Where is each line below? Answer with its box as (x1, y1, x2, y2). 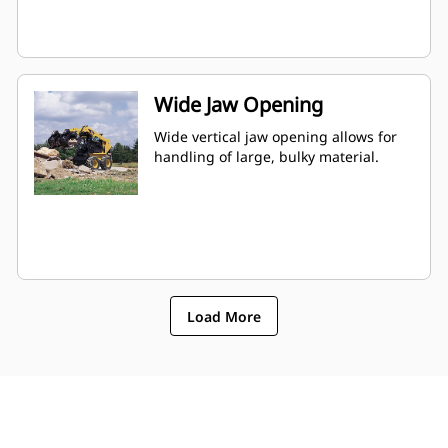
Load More (187, 306, 261, 326)
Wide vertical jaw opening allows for (154, 127, 397, 147)
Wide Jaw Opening (154, 91, 323, 119)
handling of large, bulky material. (154, 147, 379, 167)
